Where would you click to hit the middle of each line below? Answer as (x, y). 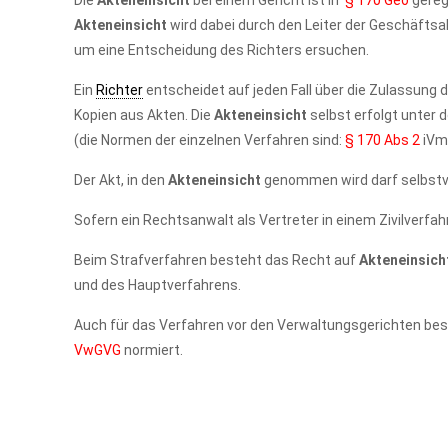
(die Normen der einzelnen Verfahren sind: (210, 140)
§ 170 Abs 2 (383, 140)
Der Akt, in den (121, 180)
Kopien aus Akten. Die (144, 115)
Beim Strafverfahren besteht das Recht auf (217, 260)
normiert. (154, 350)
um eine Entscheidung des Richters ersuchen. (222, 50)
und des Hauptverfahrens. (158, 285)
